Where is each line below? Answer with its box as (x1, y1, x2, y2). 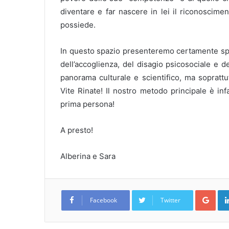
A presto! (60, 125, 93, 135)
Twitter (161, 196, 180, 204)
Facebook (90, 196, 117, 204)
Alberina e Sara (60, 151, 116, 161)
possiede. (60, 20, 96, 30)
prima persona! (60, 99, 114, 109)
